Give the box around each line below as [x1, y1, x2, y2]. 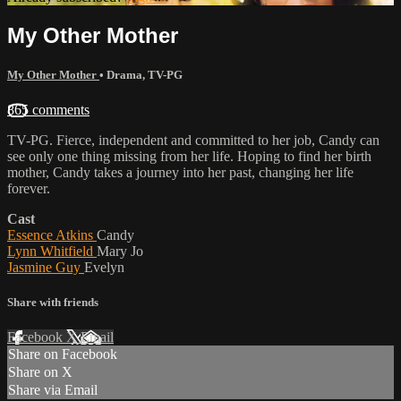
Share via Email [8, 382, 98, 398]
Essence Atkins [7, 226, 97, 243]
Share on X [8, 364, 73, 380]
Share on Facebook [8, 346, 117, 363]
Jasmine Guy [7, 259, 84, 275]
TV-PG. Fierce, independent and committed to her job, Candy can [7, 132, 380, 148]
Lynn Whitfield [7, 243, 97, 259]
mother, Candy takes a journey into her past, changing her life [7, 164, 354, 180]
